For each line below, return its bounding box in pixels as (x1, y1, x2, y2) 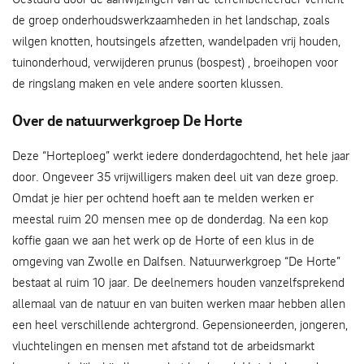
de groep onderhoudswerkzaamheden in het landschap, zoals (12, 11, 330, 28)
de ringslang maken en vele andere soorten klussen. (12, 75, 284, 91)
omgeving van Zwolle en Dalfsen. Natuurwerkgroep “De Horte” (12, 253, 340, 269)
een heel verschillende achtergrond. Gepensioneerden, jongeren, (12, 316, 348, 332)
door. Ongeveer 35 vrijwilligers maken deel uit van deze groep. (12, 168, 339, 184)
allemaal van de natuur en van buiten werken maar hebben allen (12, 295, 345, 311)
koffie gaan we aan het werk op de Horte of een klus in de (12, 232, 314, 248)
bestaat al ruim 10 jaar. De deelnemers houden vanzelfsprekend (12, 274, 344, 290)
